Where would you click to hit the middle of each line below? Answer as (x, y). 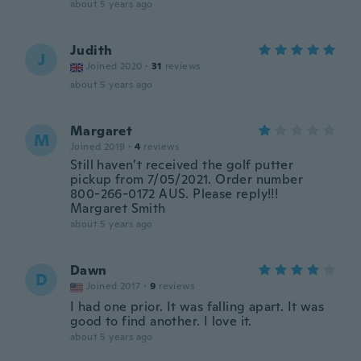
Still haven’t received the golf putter (182, 165)
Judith (91, 50)
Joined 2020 (114, 66)
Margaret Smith (118, 208)
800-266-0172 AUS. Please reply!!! (174, 194)
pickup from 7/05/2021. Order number (187, 179)
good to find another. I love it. (161, 321)
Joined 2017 (114, 286)
